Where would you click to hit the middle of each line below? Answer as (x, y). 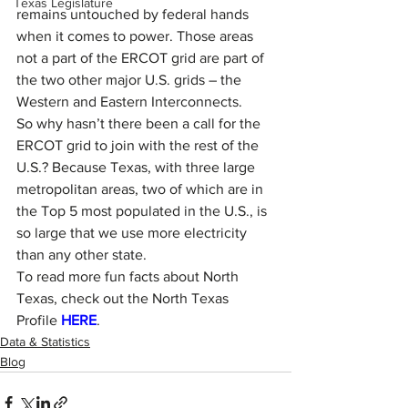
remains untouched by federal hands (134, 14)
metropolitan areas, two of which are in (142, 189)
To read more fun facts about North (129, 276)
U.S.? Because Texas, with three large (138, 167)
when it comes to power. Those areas (137, 36)
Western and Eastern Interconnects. (129, 102)
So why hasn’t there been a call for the (140, 123)
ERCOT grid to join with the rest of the (139, 145)
